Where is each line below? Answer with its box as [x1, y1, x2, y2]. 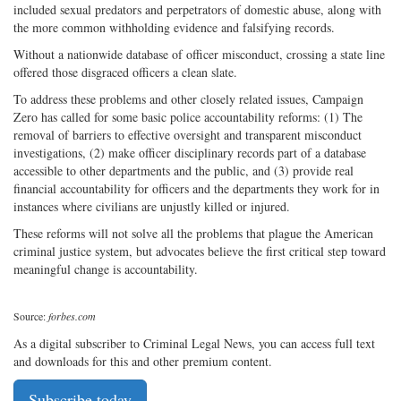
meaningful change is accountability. [13, 260, 206, 277]
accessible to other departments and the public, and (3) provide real [13, 161, 354, 179]
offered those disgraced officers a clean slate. [13, 63, 237, 81]
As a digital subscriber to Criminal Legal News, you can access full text [13, 334, 375, 352]
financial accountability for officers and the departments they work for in [13, 179, 380, 197]
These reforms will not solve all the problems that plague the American [13, 224, 373, 242]
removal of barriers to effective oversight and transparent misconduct [13, 125, 362, 143]
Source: [13, 308, 48, 323]
